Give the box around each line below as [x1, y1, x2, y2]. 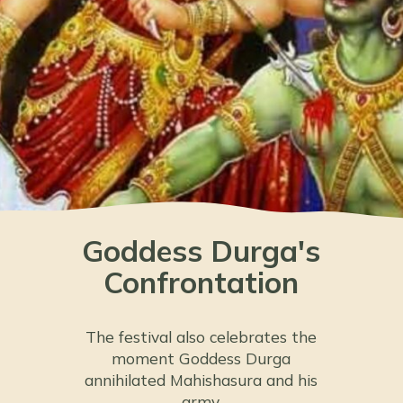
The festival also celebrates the [85, 327, 318, 346]
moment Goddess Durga [112, 348, 291, 368]
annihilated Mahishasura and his [85, 370, 318, 390]
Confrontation [103, 264, 300, 301]
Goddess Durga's [82, 232, 321, 270]
